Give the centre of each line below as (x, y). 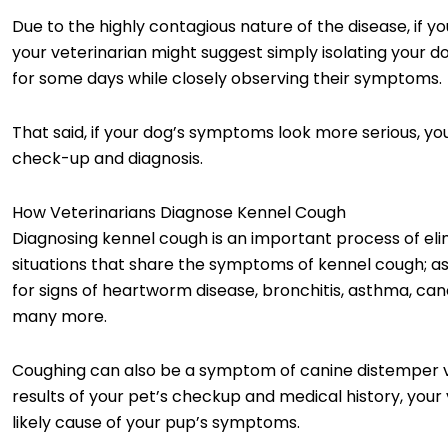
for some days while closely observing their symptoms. (229, 78)
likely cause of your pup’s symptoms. (156, 422)
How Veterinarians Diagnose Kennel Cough (179, 212)
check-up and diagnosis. (109, 158)
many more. (61, 316)
